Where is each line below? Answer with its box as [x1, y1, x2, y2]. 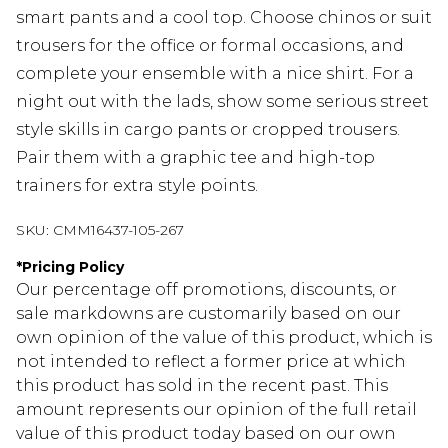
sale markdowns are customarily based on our [16, 303, 401, 323]
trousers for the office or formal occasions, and [16, 35, 404, 55]
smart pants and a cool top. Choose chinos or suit [16, 7, 432, 27]
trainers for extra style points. [16, 175, 258, 195]
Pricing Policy [22, 257, 124, 276]
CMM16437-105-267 [53, 220, 184, 239]
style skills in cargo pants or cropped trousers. [16, 119, 400, 139]
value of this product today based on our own [16, 423, 396, 443]
